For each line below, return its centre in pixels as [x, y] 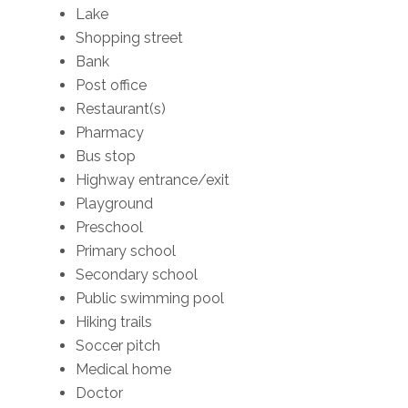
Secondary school [137, 274]
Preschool [110, 227]
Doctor [100, 393]
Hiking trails [114, 321]
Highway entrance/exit [153, 179]
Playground [115, 203]
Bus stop [106, 156]
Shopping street [130, 37]
